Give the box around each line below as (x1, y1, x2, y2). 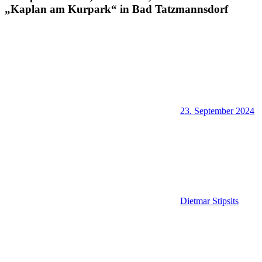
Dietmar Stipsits (180, 196, 239, 206)
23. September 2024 (180, 106, 254, 116)
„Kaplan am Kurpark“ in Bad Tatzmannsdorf (5, 2, 228, 15)
